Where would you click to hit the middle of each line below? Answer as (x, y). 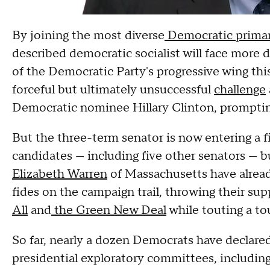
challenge (240, 90)
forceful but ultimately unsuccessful (113, 90)
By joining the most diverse (88, 36)
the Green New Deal (109, 210)
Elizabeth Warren (60, 174)
